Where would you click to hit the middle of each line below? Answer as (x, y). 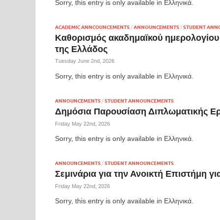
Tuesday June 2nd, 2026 (85, 61)
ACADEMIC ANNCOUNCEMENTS (92, 27)
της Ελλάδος (81, 49)
